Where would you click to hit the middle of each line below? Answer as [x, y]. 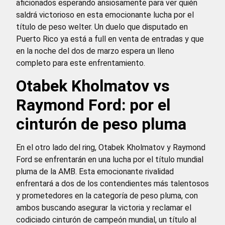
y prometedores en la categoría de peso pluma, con [107, 195]
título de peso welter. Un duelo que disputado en [102, 27]
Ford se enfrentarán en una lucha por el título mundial [110, 159]
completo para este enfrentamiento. [81, 63]
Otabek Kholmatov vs [93, 86]
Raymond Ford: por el [93, 105]
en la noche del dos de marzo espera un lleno [95, 51]
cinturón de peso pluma [101, 124]
